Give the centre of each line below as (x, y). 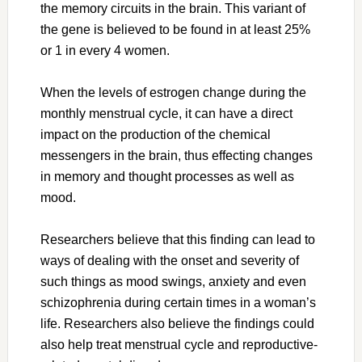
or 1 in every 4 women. (105, 51)
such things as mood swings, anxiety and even (173, 282)
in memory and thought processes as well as (167, 177)
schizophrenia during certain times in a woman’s (178, 303)
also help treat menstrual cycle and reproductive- (179, 345)
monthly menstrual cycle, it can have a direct (166, 114)
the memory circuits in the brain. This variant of (173, 9)
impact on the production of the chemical (155, 135)
